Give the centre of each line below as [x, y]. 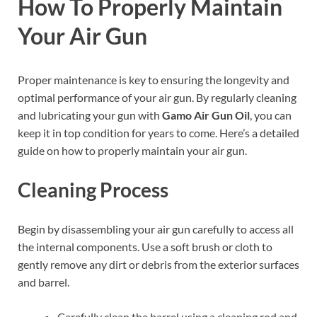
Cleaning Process [93, 190]
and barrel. [44, 282]
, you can [271, 115]
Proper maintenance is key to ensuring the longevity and [154, 79]
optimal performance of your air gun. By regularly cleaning [157, 97]
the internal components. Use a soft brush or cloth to [145, 247]
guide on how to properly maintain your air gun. [132, 150]
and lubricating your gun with [90, 115]
